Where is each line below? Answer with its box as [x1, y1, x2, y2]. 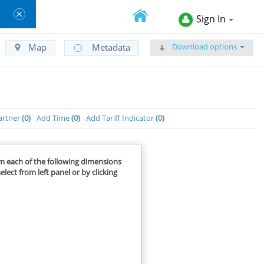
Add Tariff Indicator [86, 113, 156, 123]
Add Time [37, 113, 71, 123]
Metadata [90, 41, 130, 53]
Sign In [196, 12, 226, 25]
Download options [170, 41, 237, 52]
